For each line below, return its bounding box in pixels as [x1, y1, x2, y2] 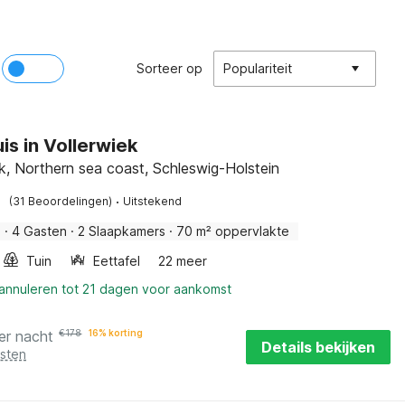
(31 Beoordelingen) [9, 194, 113, 208]
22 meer [158, 253, 208, 268]
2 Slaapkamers [78, 223, 166, 239]
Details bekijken [261, 338, 375, 356]
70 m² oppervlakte [176, 223, 290, 239]
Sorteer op [137, 61, 202, 76]
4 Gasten [12, 223, 68, 239]
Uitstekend [123, 194, 183, 208]
